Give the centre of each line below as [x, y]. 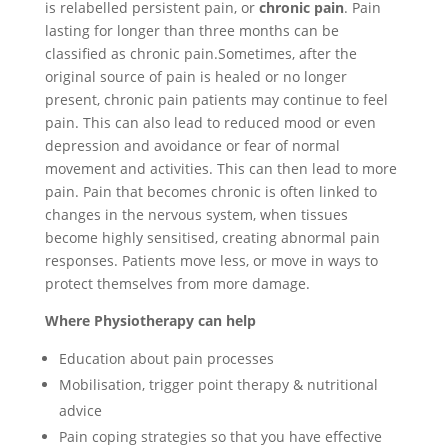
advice [80, 410]
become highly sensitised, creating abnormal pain [212, 237]
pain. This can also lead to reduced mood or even [210, 122]
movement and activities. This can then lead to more [220, 168]
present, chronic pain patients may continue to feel [216, 99]
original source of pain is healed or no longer [195, 76]
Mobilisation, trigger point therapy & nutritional [218, 384]
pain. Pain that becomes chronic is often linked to [210, 191]
